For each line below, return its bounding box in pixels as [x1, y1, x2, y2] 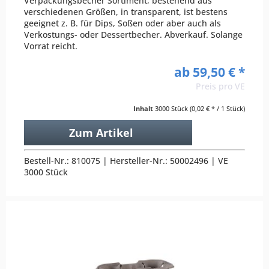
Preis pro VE [196, 80, 245, 92]
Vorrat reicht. [24, 40, 78, 52]
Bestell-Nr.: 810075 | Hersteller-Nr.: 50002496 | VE [24, 154, 229, 166]
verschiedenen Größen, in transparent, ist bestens [24, 5, 228, 17]
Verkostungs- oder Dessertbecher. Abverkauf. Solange [24, 28, 243, 40]
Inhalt [133, 103, 155, 113]
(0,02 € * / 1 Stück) [190, 103, 245, 113]
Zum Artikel [68, 125, 133, 140]
